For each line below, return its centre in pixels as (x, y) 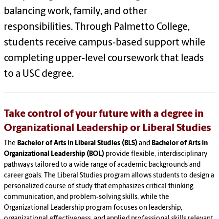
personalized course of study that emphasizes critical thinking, (99, 187)
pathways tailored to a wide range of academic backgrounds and (102, 165)
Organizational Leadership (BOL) (54, 154)
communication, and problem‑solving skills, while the (87, 197)
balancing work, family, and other (76, 12)
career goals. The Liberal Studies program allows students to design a (109, 176)
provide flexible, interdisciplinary (156, 154)
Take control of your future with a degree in (104, 114)
